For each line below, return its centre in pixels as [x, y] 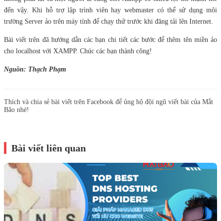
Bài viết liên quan [49, 148]
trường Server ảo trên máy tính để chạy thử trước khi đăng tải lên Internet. [109, 21]
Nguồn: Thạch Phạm [35, 69]
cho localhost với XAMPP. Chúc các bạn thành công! [78, 51]
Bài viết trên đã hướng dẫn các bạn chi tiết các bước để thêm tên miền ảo [110, 40]
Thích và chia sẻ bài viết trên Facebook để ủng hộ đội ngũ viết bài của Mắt [109, 102]
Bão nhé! [17, 110]
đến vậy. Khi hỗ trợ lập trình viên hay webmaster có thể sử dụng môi [110, 10]
